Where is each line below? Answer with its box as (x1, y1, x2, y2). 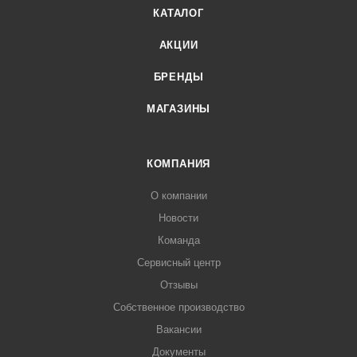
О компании (150, 190, 207, 202)
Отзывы (159, 279, 198, 291)
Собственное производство (112, 301, 245, 313)
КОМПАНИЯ (146, 158, 211, 170)
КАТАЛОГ (153, 7, 204, 19)
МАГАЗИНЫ (146, 103, 211, 115)
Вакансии (155, 324, 202, 335)
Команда (157, 234, 200, 246)
